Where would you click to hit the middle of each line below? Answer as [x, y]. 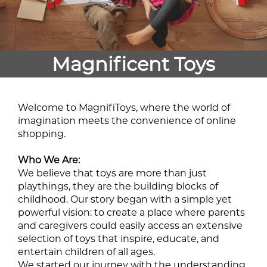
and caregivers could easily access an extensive [130, 226]
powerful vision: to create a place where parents [131, 213]
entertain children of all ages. [86, 252]
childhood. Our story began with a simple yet [125, 200]
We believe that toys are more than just [112, 173]
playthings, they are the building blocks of [118, 187]
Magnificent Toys [133, 64]
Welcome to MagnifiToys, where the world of [124, 108]
